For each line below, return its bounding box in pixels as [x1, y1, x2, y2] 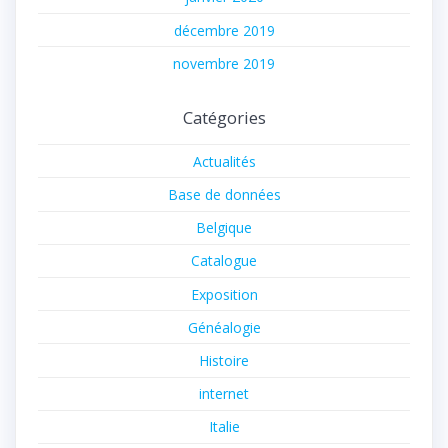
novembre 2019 [173, 53, 275, 73]
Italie [208, 417, 240, 437]
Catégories [182, 106, 266, 130]
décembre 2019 [173, 20, 275, 40]
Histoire [199, 351, 249, 371]
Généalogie [187, 317, 261, 337]
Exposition [190, 284, 258, 304]
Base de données [167, 185, 281, 205]
